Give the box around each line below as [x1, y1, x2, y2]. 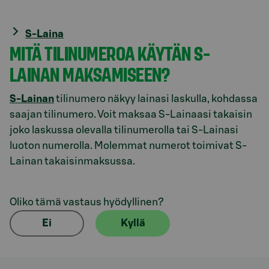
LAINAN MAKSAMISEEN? [10, 61, 171, 86]
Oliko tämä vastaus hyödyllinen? [10, 197, 164, 207]
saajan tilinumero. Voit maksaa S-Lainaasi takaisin [10, 109, 252, 119]
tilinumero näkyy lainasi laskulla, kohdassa [54, 93, 258, 104]
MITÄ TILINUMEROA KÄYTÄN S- [10, 40, 210, 65]
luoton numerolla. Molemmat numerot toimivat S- [10, 140, 247, 151]
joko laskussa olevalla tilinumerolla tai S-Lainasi [10, 124, 238, 135]
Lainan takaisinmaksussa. [10, 156, 135, 166]
